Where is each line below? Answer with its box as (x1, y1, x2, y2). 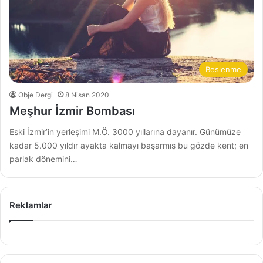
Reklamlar (9, 200, 52, 211)
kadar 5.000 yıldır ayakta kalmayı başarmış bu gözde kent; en (9, 140, 248, 151)
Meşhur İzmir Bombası (9, 104, 135, 119)
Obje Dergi (18, 90, 53, 100)
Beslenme (205, 65, 241, 75)
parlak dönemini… (9, 154, 77, 164)
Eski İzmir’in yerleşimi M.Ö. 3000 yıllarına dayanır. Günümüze (9, 127, 241, 137)
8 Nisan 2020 (65, 90, 109, 100)
